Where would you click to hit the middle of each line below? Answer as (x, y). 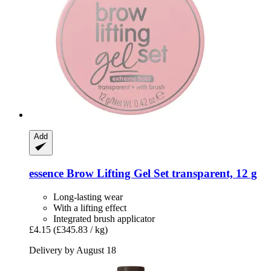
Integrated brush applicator (104, 218)
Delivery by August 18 (73, 250)
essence (46, 174)
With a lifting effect (90, 207)
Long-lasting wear (88, 197)
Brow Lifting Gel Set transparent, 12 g (160, 174)
